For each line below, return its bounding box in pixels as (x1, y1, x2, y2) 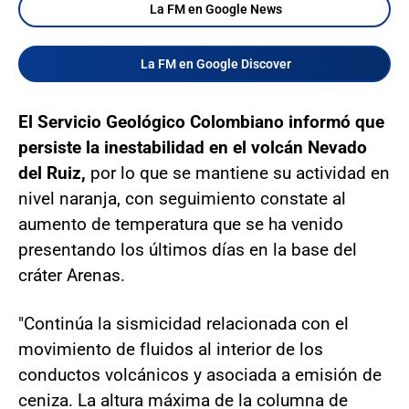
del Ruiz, (18, 162, 86, 184)
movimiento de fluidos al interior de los (18, 338, 323, 360)
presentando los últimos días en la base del (18, 238, 357, 260)
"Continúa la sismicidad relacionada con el (18, 312, 349, 334)
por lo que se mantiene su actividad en (86, 162, 390, 184)
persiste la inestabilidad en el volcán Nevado (18, 136, 367, 158)
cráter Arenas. (18, 264, 125, 286)
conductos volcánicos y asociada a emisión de (18, 363, 382, 385)
